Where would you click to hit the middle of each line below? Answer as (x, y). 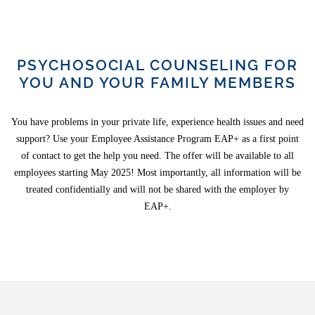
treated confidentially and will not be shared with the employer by (157, 189)
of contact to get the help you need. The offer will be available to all (157, 156)
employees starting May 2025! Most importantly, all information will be (157, 173)
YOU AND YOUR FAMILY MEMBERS (157, 83)
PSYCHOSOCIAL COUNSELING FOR (157, 65)
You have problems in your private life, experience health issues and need (157, 122)
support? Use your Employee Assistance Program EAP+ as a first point (157, 139)
